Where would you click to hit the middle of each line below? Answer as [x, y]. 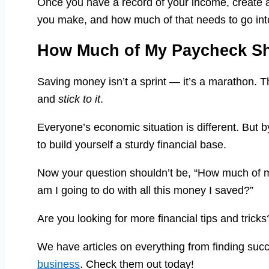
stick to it [79, 99]
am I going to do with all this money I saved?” [145, 190]
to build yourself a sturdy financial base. [132, 144]
